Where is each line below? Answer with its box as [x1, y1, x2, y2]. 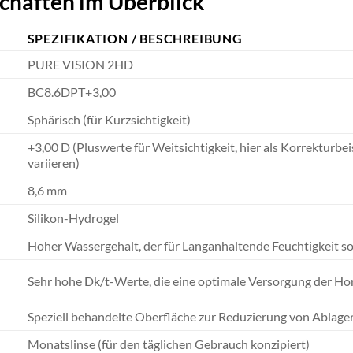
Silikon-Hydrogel [27, 210, 119, 226]
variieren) [27, 155, 80, 171]
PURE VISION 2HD [27, 57, 133, 72]
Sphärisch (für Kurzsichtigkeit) [27, 112, 191, 128]
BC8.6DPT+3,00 [27, 84, 116, 100]
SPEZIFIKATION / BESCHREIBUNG [27, 31, 243, 46]
